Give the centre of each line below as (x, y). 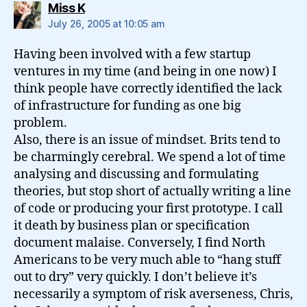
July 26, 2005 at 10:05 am (107, 24)
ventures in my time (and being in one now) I (145, 72)
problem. (40, 123)
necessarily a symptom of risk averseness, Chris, (153, 294)
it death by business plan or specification (132, 226)
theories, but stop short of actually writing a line (152, 192)
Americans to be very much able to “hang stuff (147, 260)
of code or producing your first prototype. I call (148, 209)
